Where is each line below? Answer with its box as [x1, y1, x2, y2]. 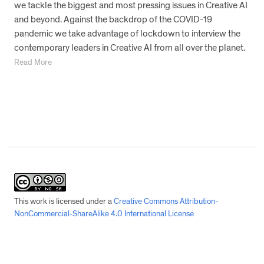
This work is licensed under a [14, 196, 114, 207]
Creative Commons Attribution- [114, 196, 218, 207]
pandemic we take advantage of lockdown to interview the [14, 28, 240, 39]
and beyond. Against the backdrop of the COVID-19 [14, 14, 212, 25]
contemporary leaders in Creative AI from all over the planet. [14, 42, 245, 54]
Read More [14, 57, 52, 68]
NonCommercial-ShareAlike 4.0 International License [14, 209, 194, 219]
